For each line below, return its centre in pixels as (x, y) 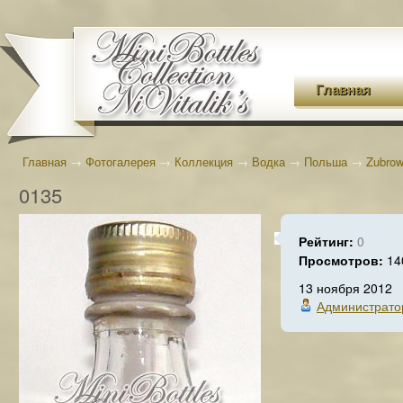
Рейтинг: (328, 241)
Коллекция (204, 161)
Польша (326, 161)
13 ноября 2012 (345, 288)
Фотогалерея (121, 161)
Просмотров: (343, 260)
